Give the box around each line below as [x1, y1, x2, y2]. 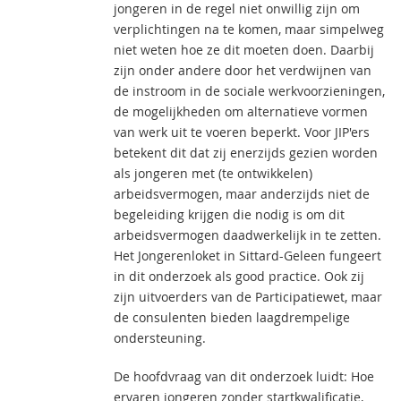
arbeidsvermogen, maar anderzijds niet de [114, 185, 370, 202]
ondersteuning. [114, 329, 209, 346]
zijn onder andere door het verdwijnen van [114, 62, 371, 79]
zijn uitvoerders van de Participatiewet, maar [114, 288, 382, 305]
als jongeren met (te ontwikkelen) [114, 165, 312, 182]
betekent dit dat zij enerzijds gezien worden [114, 144, 378, 161]
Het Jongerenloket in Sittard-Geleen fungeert [114, 247, 381, 264]
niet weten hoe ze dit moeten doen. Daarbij [114, 41, 374, 58]
